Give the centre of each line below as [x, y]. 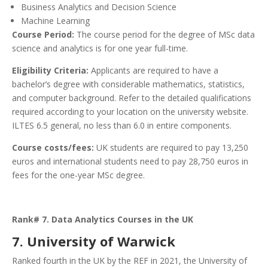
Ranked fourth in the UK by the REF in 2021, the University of [130, 260]
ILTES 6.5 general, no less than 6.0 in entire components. [122, 125]
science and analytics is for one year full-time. [100, 48]
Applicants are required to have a [153, 70]
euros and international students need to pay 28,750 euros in [130, 161]
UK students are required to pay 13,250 [171, 147]
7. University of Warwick [94, 241]
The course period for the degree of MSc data [165, 34]
